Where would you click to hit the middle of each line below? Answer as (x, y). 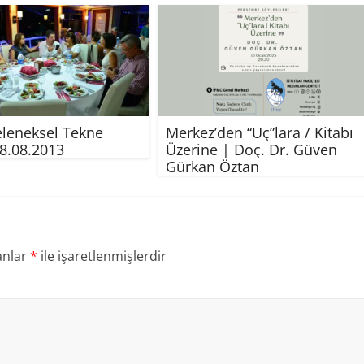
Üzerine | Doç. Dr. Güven (251, 149)
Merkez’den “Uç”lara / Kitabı (260, 132)
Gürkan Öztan (212, 166)
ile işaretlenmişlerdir (102, 256)
